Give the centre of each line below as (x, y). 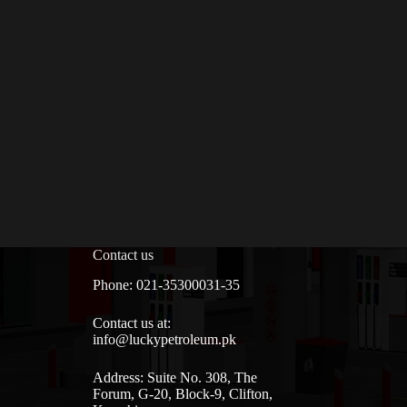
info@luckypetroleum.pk (164, 339)
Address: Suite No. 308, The (174, 377)
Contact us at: (131, 323)
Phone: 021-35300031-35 (166, 284)
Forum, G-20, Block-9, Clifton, (182, 393)
